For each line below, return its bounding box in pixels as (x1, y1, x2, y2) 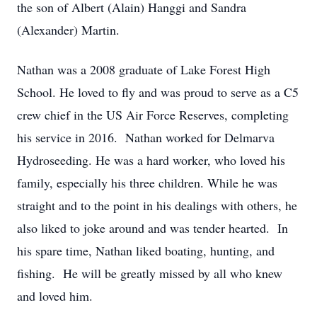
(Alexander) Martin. (17, 21, 120, 38)
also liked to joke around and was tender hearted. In (17, 219, 288, 236)
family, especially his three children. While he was (17, 174, 277, 191)
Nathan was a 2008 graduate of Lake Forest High (17, 61, 270, 78)
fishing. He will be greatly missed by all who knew (17, 265, 282, 282)
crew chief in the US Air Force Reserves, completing (17, 106, 289, 123)
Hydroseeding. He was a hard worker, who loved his (17, 151, 285, 168)
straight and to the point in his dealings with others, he (17, 197, 297, 214)
